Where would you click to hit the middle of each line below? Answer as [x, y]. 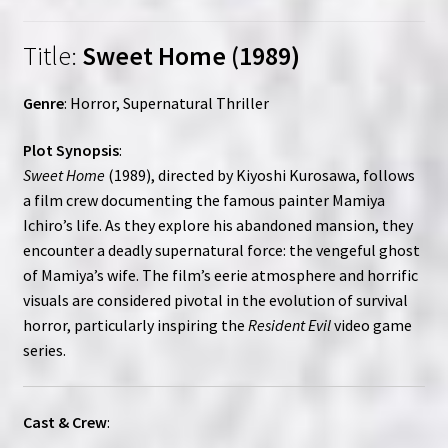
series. [44, 350]
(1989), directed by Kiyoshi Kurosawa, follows [259, 175]
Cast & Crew [64, 421]
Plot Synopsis [70, 150]
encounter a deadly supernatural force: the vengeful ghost [221, 250]
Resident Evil [289, 325]
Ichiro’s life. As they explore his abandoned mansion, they [217, 225]
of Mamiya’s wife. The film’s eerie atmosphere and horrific [220, 275]
